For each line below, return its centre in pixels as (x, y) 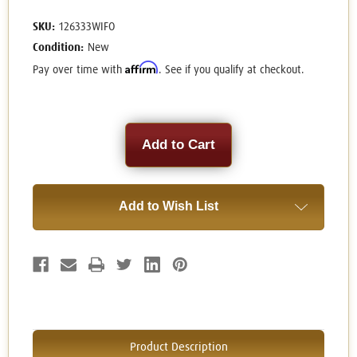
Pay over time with (79, 71)
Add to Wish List (168, 206)
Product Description (178, 347)
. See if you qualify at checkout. (231, 71)
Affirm (142, 68)
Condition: (58, 48)
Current (53, 130)
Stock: (49, 145)
